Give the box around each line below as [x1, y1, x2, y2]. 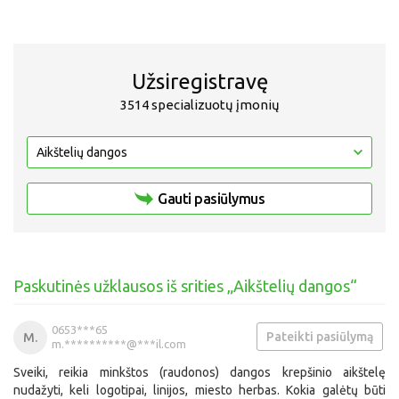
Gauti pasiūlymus [158, 191, 265, 207]
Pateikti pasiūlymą [266, 330, 373, 344]
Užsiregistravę [131, 69, 268, 94]
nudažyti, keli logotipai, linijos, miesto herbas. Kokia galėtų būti [13, 383, 386, 397]
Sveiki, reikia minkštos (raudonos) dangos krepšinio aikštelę [13, 365, 386, 379]
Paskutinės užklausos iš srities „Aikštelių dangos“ [13, 277, 357, 295]
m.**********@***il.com [52, 338, 186, 350]
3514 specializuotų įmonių [119, 97, 280, 112]
